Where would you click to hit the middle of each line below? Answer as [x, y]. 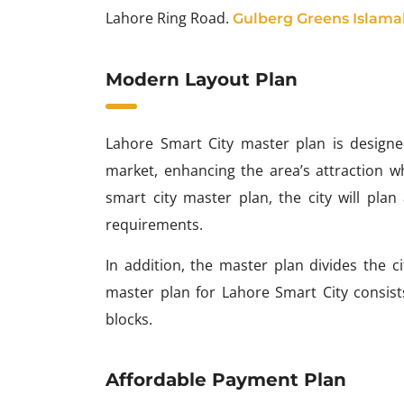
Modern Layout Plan [202, 79]
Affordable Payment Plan [226, 379]
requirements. [154, 224]
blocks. [129, 319]
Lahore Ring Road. [169, 18]
